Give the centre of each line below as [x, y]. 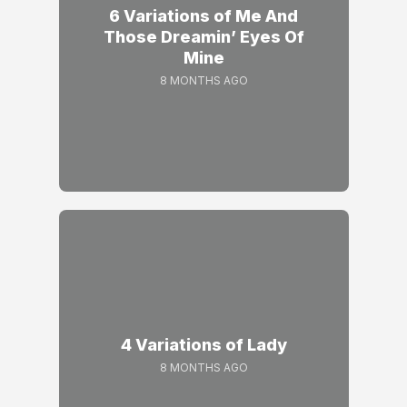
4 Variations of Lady [203, 344]
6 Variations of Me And [203, 15]
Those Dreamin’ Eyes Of [203, 36]
